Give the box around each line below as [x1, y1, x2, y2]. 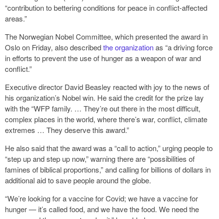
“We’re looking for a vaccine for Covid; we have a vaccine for [5, 193, 198, 204]
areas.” [5, 13, 27, 24]
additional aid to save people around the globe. [5, 175, 151, 186]
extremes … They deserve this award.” [5, 125, 129, 135]
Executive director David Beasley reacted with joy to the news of [5, 82, 209, 92]
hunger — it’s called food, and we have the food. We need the [5, 204, 199, 215]
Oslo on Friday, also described [5, 42, 103, 53]
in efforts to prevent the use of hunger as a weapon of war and [5, 53, 201, 64]
